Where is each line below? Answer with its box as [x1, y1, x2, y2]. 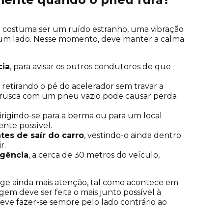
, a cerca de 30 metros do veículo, [28, 150, 160, 160]
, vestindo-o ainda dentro [84, 130, 181, 140]
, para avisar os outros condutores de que [10, 61, 171, 71]
